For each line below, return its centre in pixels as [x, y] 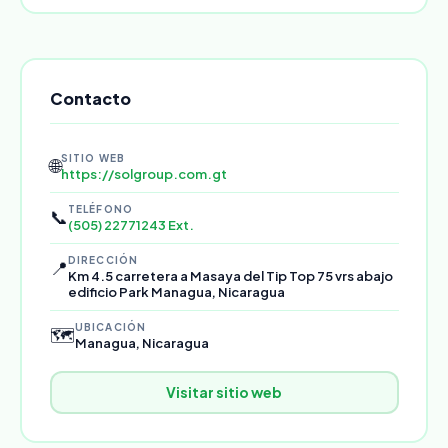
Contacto [90, 98]
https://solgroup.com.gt [143, 173]
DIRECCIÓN [103, 259]
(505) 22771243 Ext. [130, 224]
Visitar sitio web [224, 392]
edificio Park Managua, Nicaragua [176, 291]
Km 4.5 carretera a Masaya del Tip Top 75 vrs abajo [230, 275]
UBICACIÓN [110, 326]
